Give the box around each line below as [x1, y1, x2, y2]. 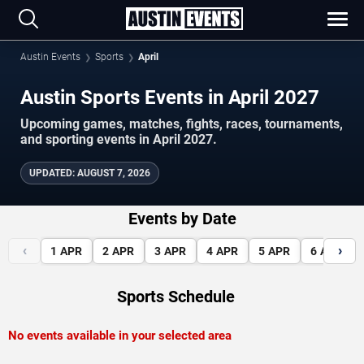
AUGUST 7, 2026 [77, 167, 150, 179]
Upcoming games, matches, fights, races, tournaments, [20, 115, 343, 132]
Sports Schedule [117, 286, 235, 306]
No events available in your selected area [8, 327, 232, 343]
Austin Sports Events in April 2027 [274, 85, 319, 109]
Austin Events [20, 51, 80, 63]
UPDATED [29, 167, 72, 179]
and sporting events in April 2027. [20, 131, 217, 147]
